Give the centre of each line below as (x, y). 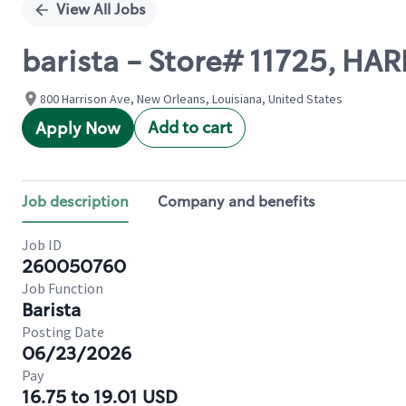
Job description (75, 202)
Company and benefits (237, 202)
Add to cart (190, 128)
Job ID (42, 245)
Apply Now (78, 129)
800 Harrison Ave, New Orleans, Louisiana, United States (191, 99)
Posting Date (63, 332)
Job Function (63, 288)
